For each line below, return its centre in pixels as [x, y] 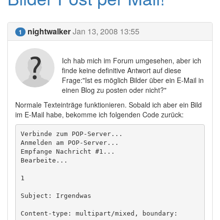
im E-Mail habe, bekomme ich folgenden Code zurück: [99, 114]
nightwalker [49, 31]
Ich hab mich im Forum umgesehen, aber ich [132, 60]
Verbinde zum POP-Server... [71, 134]
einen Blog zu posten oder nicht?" [114, 90]
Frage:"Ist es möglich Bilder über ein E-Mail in [133, 80]
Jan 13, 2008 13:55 [106, 31]
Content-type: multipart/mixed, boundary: [101, 213]
